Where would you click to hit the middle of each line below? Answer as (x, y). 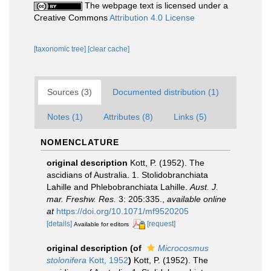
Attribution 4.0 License (152, 17)
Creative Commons (72, 17)
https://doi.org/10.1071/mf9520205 (122, 211)
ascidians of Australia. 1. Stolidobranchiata (127, 175)
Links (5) (190, 116)
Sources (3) (70, 92)
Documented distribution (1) (166, 92)
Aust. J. (204, 187)
